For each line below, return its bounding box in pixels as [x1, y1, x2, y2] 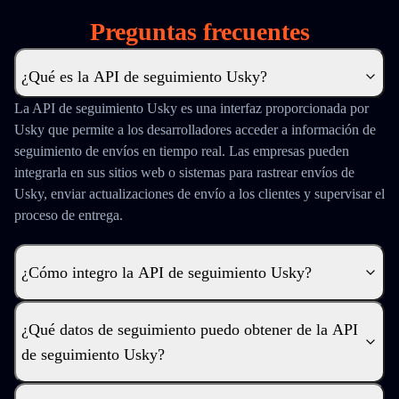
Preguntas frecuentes [89, 18, 310, 45]
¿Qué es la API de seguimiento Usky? [21, 68, 267, 85]
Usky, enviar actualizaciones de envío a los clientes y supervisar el [14, 186, 385, 201]
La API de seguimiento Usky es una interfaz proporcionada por [14, 101, 369, 116]
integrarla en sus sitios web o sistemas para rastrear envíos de [14, 165, 354, 180]
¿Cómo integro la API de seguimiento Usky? [21, 264, 312, 281]
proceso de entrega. [14, 208, 123, 223]
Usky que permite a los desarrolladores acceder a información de [14, 122, 376, 137]
